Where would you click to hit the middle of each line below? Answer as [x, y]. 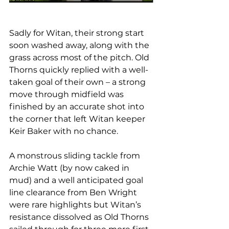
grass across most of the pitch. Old [80, 57]
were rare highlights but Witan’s [76, 204]
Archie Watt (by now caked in [70, 168]
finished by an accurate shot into [78, 106]
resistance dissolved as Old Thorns [80, 217]
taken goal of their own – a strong [78, 82]
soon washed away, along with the [80, 45]
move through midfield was [67, 94]
